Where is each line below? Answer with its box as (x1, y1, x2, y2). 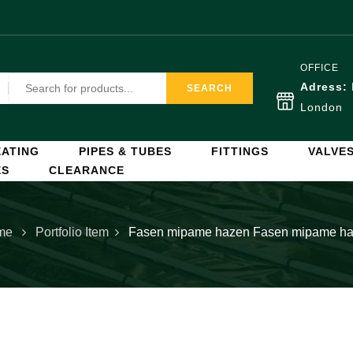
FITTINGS (211, 145, 269, 158)
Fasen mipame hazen (128, 225, 250, 239)
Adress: (300, 80, 351, 93)
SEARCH (187, 83, 232, 94)
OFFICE (300, 62, 339, 73)
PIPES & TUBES (79, 145, 172, 158)
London (300, 101, 343, 113)
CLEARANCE (49, 164, 124, 176)
